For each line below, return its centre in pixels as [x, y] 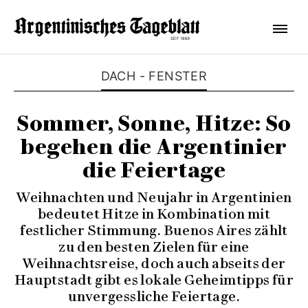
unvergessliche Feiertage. [154, 296]
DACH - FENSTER [154, 76]
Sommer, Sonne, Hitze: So [154, 123]
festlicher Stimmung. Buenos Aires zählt [154, 230]
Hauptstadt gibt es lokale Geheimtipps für [154, 280]
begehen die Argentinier [154, 147]
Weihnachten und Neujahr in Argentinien [154, 197]
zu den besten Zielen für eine [154, 247]
